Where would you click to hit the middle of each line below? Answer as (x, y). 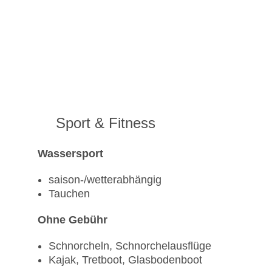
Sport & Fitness (106, 123)
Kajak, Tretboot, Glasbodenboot (125, 260)
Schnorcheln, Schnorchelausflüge (130, 246)
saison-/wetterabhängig (105, 180)
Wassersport (70, 154)
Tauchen (69, 194)
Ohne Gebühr (73, 220)
